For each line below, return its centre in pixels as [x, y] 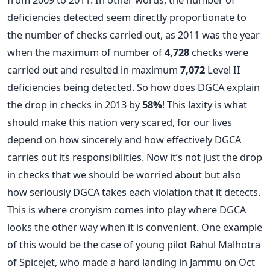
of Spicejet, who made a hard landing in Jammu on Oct [131, 262]
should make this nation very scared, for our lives [120, 122]
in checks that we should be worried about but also [124, 174]
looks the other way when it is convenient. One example [135, 227]
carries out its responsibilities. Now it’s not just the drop [135, 157]
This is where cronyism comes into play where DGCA [127, 209]
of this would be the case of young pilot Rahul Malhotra [134, 244]
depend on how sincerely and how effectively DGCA [124, 140]
